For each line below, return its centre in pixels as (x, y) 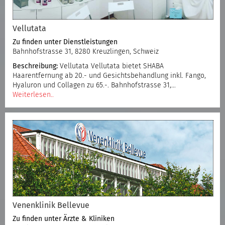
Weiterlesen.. (33, 95)
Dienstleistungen (90, 42)
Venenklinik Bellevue (51, 205)
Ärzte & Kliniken (89, 219)
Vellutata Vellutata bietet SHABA (111, 66)
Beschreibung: (35, 66)
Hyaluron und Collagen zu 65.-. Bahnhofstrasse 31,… (94, 85)
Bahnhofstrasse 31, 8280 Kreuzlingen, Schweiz (86, 51)
